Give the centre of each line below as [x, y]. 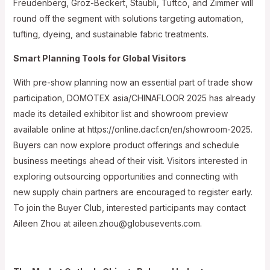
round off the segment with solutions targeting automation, [128, 18]
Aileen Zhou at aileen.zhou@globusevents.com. [107, 223]
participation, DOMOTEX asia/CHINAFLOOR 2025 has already [134, 98]
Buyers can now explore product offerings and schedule [126, 145]
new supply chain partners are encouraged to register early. [133, 192]
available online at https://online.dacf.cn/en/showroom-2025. [133, 129]
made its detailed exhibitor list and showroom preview [120, 113]
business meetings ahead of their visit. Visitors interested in [130, 160]
